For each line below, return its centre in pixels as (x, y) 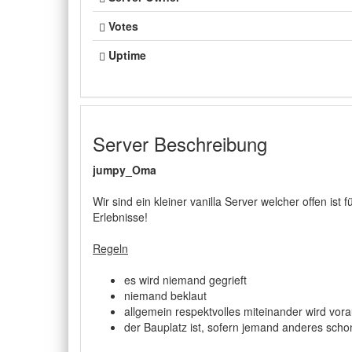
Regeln (110, 248)
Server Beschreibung (180, 143)
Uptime (127, 55)
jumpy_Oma (125, 170)
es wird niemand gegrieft (185, 280)
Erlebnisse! (120, 217)
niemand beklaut (165, 295)
